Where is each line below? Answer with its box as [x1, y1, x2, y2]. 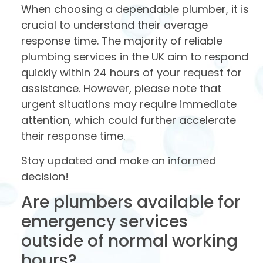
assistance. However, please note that [21, 81, 221, 96]
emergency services [21, 210, 188, 234]
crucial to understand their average [21, 18, 208, 33]
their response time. [21, 129, 125, 144]
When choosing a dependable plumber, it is [21, 2, 249, 17]
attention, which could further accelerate [21, 113, 236, 128]
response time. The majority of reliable [21, 33, 222, 49]
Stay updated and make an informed [21, 153, 216, 168]
